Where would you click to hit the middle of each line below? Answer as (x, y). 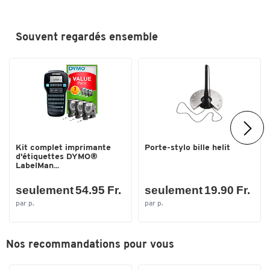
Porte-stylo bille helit (187, 148)
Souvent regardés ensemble (87, 38)
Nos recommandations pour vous (90, 245)
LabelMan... (37, 166)
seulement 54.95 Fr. (68, 190)
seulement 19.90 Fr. (197, 190)
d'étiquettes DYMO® (57, 157)
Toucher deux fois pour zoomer (135, 147)
